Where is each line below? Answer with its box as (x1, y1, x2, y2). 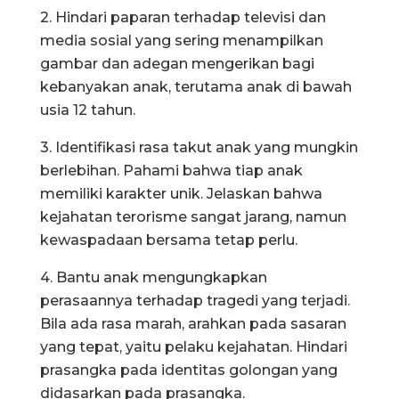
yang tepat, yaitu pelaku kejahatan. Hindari (40, 338, 347, 355)
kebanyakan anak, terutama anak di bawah (40, 77, 352, 95)
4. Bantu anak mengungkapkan (40, 268, 267, 286)
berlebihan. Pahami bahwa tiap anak (40, 161, 303, 179)
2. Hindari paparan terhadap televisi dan (40, 8, 326, 26)
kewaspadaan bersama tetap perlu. (40, 231, 297, 248)
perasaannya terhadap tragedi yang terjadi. (40, 291, 350, 309)
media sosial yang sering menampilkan (40, 31, 323, 49)
